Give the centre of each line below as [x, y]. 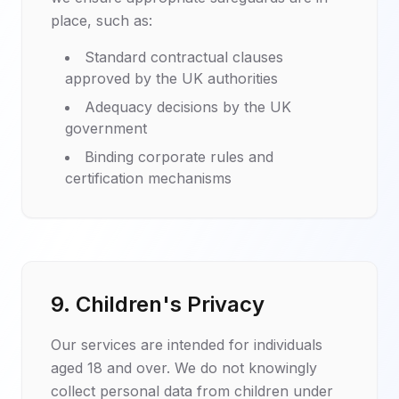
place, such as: [102, 20]
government [106, 128]
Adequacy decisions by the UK [188, 107]
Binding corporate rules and [179, 157]
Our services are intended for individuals [187, 345]
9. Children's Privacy [158, 304]
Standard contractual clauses [184, 57]
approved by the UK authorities [171, 78]
